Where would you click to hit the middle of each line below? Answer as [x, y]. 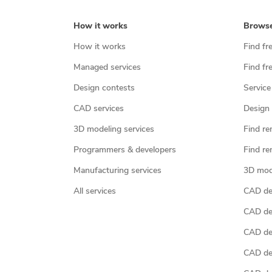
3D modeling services [114, 130]
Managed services [107, 68]
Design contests [104, 88]
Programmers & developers [124, 150]
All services [94, 192]
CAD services [98, 109]
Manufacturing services [117, 171]
